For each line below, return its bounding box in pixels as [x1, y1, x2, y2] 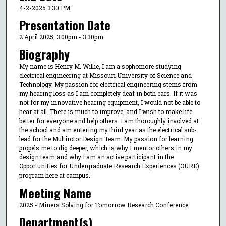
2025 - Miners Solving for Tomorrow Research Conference [19, 200, 188, 209]
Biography [19, 45, 70, 64]
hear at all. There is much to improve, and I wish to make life [19, 107, 192, 116]
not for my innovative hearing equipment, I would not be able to [19, 98, 200, 107]
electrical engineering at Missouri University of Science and [19, 71, 192, 80]
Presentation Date [19, 15, 110, 34]
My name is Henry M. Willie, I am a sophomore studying [19, 62, 181, 71]
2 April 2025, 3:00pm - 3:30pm [19, 32, 103, 41]
